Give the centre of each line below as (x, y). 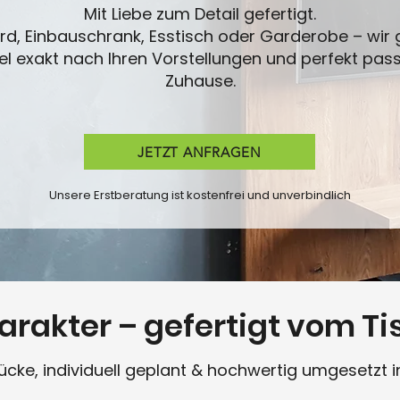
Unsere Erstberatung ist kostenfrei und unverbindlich (200, 195)
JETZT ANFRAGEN (200, 152)
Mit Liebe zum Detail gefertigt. (200, 14)
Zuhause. (200, 81)
